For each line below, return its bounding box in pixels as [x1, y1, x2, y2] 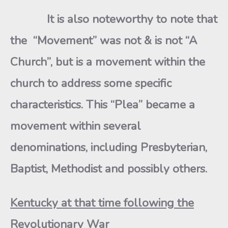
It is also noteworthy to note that [10, 11, 217, 27]
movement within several [10, 118, 141, 134]
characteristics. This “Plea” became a [10, 97, 195, 112]
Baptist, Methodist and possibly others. [10, 161, 207, 177]
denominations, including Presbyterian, [10, 139, 207, 155]
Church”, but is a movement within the [10, 54, 205, 70]
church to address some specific [10, 75, 172, 91]
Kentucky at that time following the [10, 195, 194, 211]
